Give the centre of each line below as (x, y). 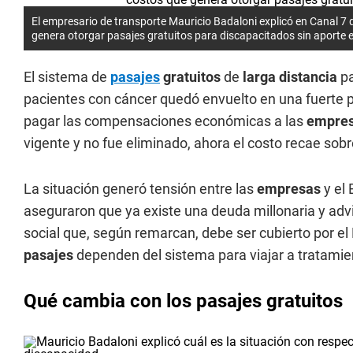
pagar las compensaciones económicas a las (165, 121)
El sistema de (67, 77)
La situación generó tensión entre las (139, 189)
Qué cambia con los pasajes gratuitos (183, 301)
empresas (287, 189)
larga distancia (290, 77)
